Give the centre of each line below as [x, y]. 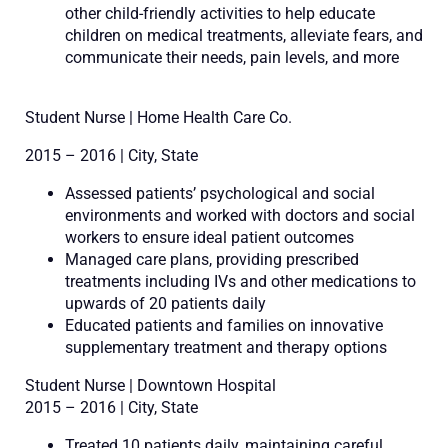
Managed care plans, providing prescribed [212, 259]
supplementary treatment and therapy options [226, 347]
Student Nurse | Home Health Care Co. [158, 117]
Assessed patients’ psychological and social [220, 193]
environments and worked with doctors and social [240, 215]
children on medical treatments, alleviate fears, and [244, 35]
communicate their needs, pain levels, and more [232, 57]
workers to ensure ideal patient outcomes [209, 237]
